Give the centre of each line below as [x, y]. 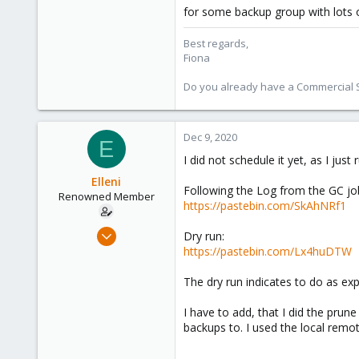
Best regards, [216, 43]
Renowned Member [106, 196]
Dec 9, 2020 [210, 137]
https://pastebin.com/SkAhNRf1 [265, 206]
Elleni [106, 182]
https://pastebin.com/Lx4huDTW [268, 251]
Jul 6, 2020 [143, 230]
